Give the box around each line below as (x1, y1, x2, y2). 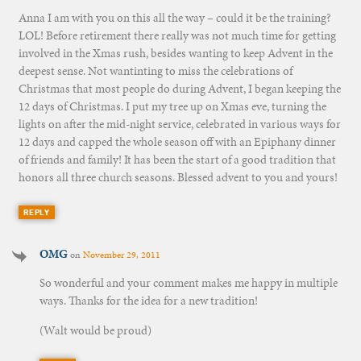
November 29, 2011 (82, 247, 160, 261)
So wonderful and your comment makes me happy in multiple (39, 274, 338, 291)
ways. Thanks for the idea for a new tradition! (39, 292, 258, 309)
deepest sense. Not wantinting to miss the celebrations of (18, 62, 293, 79)
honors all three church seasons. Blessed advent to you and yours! (18, 168, 338, 185)
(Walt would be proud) (39, 322, 151, 338)
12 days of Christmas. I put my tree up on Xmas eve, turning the (18, 98, 326, 114)
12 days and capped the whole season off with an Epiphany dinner (18, 133, 336, 150)
